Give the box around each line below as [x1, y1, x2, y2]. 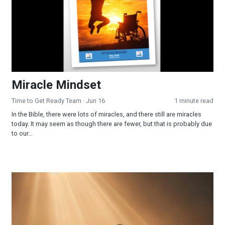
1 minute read [174, 97, 213, 105]
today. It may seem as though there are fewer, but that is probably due [12, 120, 212, 128]
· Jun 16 [81, 97, 105, 105]
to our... [12, 130, 33, 138]
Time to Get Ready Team [12, 97, 81, 105]
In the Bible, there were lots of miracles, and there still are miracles [12, 110, 201, 119]
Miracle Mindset [12, 78, 101, 92]
